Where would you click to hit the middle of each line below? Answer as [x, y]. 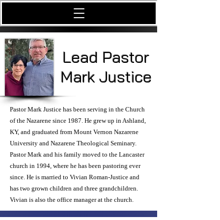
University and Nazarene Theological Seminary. [73, 143]
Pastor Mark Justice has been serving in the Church [77, 109]
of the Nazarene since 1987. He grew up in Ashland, [78, 121]
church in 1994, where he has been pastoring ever [75, 166]
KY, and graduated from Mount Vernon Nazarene [74, 132]
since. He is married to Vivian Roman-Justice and [75, 177]
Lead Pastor [106, 57]
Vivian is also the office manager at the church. [72, 200]
